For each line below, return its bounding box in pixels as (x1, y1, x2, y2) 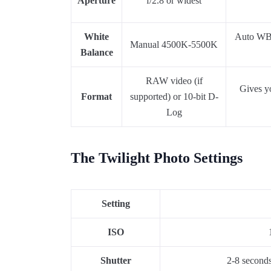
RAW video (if (145, 76, 203, 86)
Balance (80, 47, 113, 57)
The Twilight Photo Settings (71, 150, 246, 166)
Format (81, 91, 112, 102)
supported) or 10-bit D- (129, 91, 218, 102)
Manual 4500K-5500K (130, 39, 218, 50)
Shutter (100, 255, 131, 266)
